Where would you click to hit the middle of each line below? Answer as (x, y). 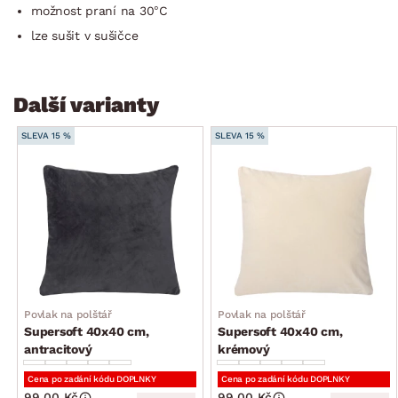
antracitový (58, 349)
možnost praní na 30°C (99, 10)
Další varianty (86, 104)
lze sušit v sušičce (85, 35)
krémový (244, 349)
